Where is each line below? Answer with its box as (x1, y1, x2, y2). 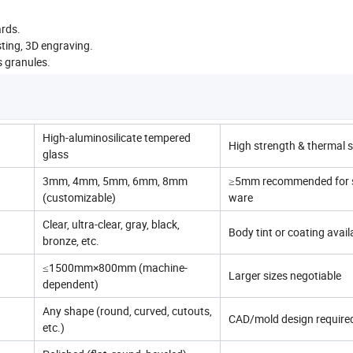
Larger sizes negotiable (229, 267, 341, 283)
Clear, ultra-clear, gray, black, (43, 216, 180, 232)
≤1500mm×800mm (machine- (43, 259, 188, 275)
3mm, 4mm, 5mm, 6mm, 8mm (43, 173, 188, 188)
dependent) (43, 276, 98, 292)
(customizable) (43, 189, 116, 205)
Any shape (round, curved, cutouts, (43, 303, 212, 318)
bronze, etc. (43, 232, 99, 248)
